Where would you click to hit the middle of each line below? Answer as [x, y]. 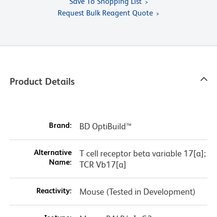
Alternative [53, 153]
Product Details [42, 82]
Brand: [60, 125]
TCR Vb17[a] [103, 165]
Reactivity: [54, 191]
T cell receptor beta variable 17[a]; [142, 154]
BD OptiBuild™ [105, 126]
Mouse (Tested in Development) [137, 192]
